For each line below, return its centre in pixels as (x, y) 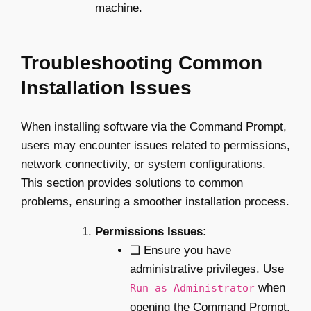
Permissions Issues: (151, 231)
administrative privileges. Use (207, 269)
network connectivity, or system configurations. (143, 164)
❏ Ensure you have (180, 250)
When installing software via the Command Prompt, (154, 126)
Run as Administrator (192, 288)
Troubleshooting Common (142, 62)
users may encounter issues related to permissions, (155, 145)
